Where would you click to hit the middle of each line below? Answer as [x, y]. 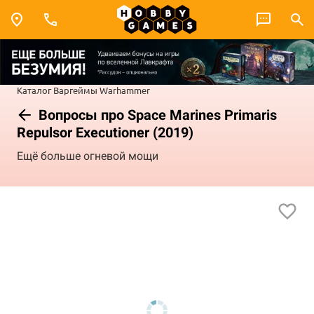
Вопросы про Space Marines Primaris [156, 115]
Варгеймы [75, 90]
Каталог [34, 90]
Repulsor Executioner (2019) [105, 132]
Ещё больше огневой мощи [88, 156]
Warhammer [125, 90]
